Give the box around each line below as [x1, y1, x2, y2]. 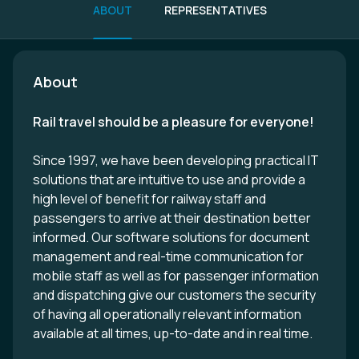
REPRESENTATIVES [163, 2, 267, 18]
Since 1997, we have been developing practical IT [33, 151, 319, 169]
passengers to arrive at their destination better [33, 209, 311, 227]
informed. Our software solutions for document [33, 228, 309, 246]
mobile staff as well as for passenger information [33, 267, 319, 284]
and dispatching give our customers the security [33, 286, 316, 304]
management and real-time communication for [33, 248, 304, 265]
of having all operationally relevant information [33, 305, 301, 323]
